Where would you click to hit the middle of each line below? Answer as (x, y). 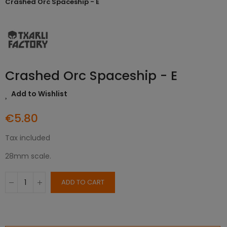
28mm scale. (28, 156)
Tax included (28, 138)
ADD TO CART (83, 182)
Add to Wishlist (39, 94)
